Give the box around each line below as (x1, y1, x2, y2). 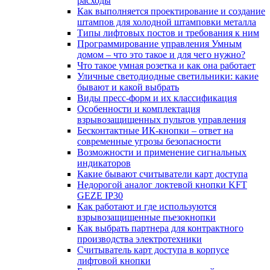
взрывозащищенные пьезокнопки (77, 212, 216, 223)
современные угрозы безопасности (77, 136, 221, 147)
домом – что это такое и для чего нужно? (77, 49, 245, 60)
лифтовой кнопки (77, 256, 151, 266)
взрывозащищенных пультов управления (77, 115, 246, 125)
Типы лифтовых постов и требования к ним (77, 28, 259, 39)
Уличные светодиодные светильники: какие (77, 71, 259, 82)
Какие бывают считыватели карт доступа (77, 169, 248, 180)
